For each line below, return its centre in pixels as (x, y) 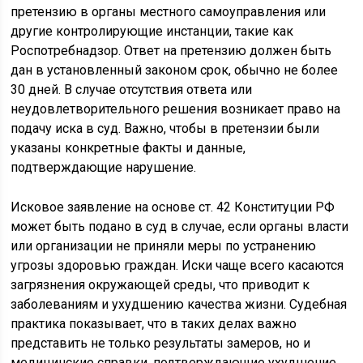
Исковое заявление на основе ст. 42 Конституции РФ (173, 207)
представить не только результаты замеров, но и (161, 343)
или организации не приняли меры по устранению (164, 246)
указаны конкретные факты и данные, (128, 148)
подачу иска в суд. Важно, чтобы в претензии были (165, 128)
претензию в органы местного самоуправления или (169, 12)
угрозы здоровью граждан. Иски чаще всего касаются (177, 265)
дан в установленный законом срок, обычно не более (175, 70)
